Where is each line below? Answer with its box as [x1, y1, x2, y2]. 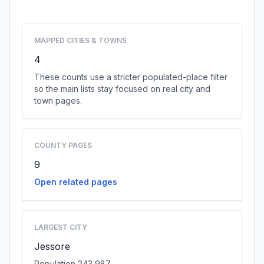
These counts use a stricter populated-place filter [34, 72, 227, 82]
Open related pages [34, 177, 117, 187]
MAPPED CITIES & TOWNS [34, 36, 127, 45]
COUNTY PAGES [34, 141, 92, 150]
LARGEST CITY [34, 223, 87, 232]
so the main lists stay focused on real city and [34, 84, 210, 94]
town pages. [34, 95, 82, 105]
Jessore [34, 240, 70, 252]
